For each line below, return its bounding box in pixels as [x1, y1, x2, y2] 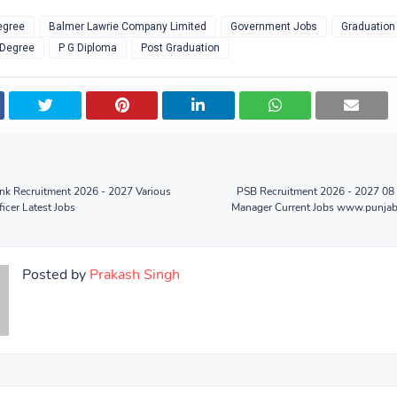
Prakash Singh [86, 265, 180, 284]
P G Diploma [58, 42, 117, 54]
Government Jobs [230, 20, 317, 33]
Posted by [22, 265, 86, 284]
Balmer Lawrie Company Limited [49, 20, 206, 33]
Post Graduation [141, 42, 220, 54]
